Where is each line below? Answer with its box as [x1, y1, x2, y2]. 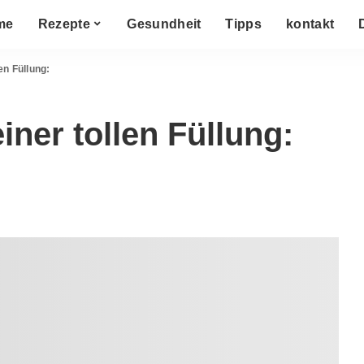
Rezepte [37, 17, 90, 31]
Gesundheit [127, 17, 201, 31]
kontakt [286, 17, 335, 31]
